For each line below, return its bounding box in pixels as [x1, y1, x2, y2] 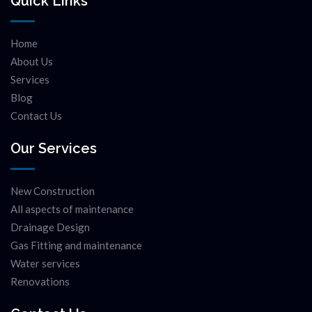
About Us [10, 55, 53, 68]
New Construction [10, 185, 95, 198]
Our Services [10, 140, 97, 157]
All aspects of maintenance [10, 203, 134, 216]
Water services [10, 257, 80, 270]
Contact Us [10, 109, 62, 123]
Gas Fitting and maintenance [10, 239, 142, 252]
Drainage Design [10, 221, 90, 234]
